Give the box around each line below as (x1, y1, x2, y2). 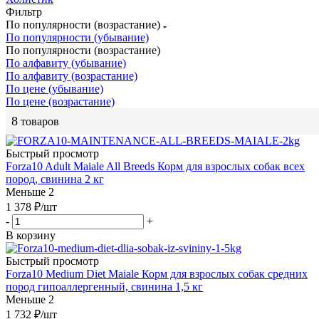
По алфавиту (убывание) (6, 56, 126, 69)
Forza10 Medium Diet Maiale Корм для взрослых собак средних (6, 267, 308, 280)
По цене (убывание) (6, 82, 103, 95)
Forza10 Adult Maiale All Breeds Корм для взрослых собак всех (6, 159, 305, 172)
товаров (18, 115, 59, 127)
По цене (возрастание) (6, 95, 115, 108)
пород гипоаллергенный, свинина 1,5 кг (6, 280, 203, 293)
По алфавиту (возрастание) (6, 69, 137, 82)
